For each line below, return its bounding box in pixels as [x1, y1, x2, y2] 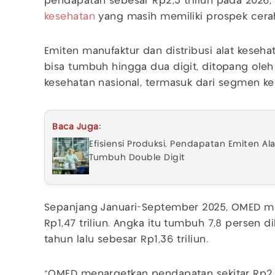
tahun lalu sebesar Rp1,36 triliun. [44, 234, 208, 244]
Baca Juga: [52, 122, 101, 131]
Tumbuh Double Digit [89, 153, 185, 162]
